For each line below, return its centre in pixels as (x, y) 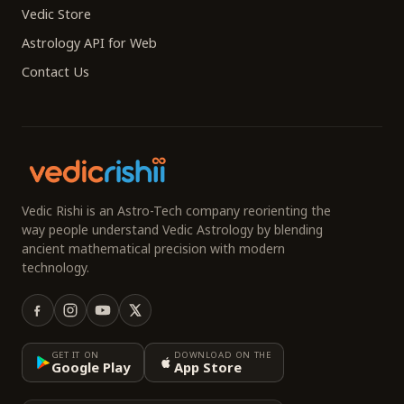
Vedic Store (56, 14)
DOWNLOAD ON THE (222, 355)
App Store (207, 367)
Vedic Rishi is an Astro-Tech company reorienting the (176, 211)
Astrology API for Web (89, 43)
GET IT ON (75, 355)
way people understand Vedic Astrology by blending (172, 230)
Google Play (90, 367)
